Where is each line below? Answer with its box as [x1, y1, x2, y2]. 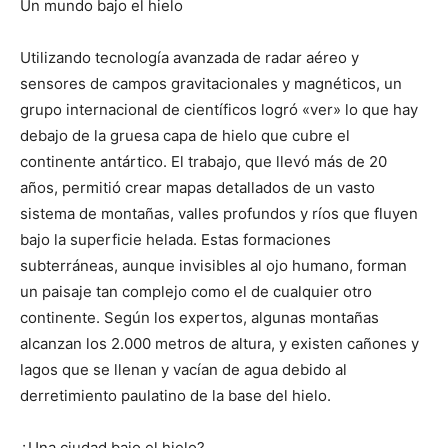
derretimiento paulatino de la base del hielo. [20, 386, 331, 405]
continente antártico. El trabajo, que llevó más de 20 [20, 152, 387, 171]
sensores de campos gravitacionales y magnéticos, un [20, 74, 402, 93]
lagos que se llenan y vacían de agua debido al [20, 360, 347, 379]
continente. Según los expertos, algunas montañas [20, 308, 379, 327]
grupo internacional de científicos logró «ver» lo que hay [20, 100, 418, 119]
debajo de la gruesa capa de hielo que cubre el [20, 126, 350, 145]
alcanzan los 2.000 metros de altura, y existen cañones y [20, 334, 419, 353]
